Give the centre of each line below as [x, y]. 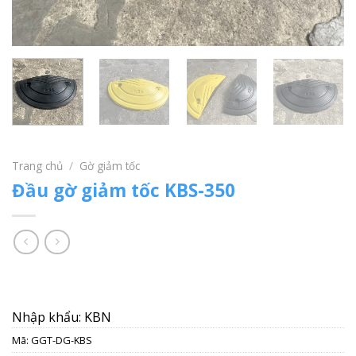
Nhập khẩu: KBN [62, 317]
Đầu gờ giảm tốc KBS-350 [124, 191]
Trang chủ [37, 165]
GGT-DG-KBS [62, 341]
